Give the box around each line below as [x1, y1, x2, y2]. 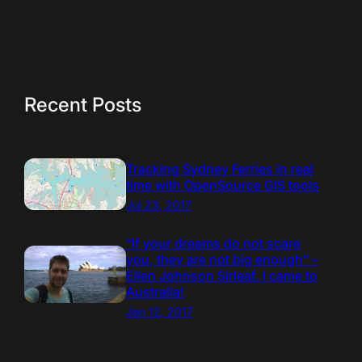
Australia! [126, 283, 185, 300]
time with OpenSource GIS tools [126, 177, 320, 194]
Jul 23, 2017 [126, 198, 192, 213]
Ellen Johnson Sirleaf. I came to [126, 267, 318, 284]
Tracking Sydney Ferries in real [126, 161, 314, 178]
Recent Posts [23, 93, 141, 117]
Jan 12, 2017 [126, 304, 194, 318]
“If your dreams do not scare [126, 234, 301, 251]
